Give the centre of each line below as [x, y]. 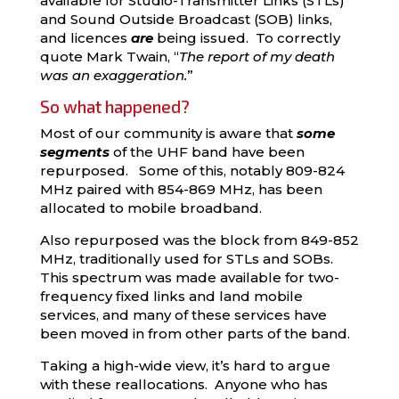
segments [74, 152]
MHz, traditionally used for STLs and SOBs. [188, 259]
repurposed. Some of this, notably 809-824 [192, 171]
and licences [85, 38]
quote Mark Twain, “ [109, 57]
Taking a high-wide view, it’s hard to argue [185, 366]
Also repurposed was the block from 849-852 [199, 240]
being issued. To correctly [246, 38]
